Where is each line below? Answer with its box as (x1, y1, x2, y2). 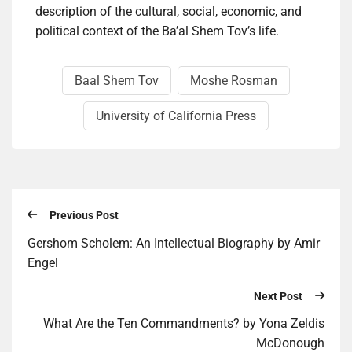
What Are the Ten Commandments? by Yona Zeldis (43, 316, 324, 332)
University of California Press (96, 108, 256, 124)
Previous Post (49, 209, 119, 222)
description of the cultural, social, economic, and (35, 4, 302, 20)
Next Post (254, 289, 302, 302)
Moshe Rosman (190, 73, 277, 89)
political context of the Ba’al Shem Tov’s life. (35, 24, 279, 39)
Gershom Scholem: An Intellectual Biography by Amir (27, 235, 320, 251)
